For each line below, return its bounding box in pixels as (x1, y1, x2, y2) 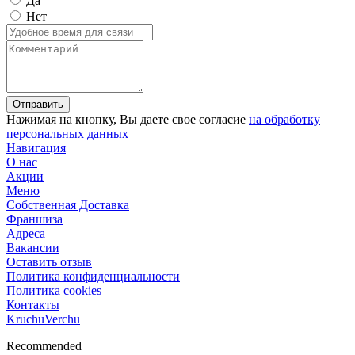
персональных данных (6, 126, 128, 140)
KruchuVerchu (6, 311, 80, 326)
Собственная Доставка (6, 197, 129, 212)
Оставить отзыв (6, 254, 92, 269)
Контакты (6, 297, 59, 311)
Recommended (6, 338, 82, 353)
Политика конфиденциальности (6, 269, 180, 283)
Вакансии (6, 240, 59, 254)
